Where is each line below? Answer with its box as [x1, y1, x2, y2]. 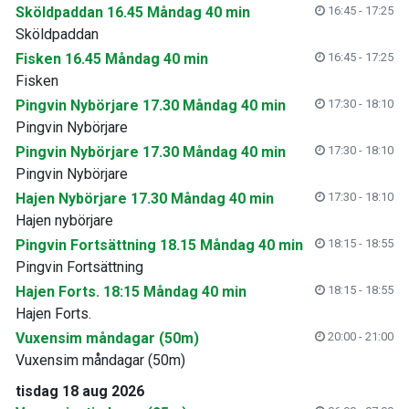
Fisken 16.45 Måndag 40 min [16, 50, 208, 68]
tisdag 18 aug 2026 [16, 383, 144, 400]
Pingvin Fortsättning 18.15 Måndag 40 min [16, 236, 303, 254]
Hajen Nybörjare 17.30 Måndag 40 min [16, 190, 274, 207]
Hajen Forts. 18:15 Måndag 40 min [16, 283, 246, 300]
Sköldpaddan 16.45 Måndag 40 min [16, 4, 250, 21]
